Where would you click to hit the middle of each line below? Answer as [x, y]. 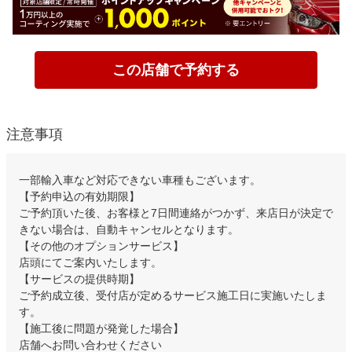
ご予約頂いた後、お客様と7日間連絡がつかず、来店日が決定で [176, 213]
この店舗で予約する [176, 70]
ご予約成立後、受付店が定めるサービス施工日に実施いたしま [173, 296]
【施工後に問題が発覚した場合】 [101, 329]
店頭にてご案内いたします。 [90, 263]
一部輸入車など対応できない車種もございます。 [140, 180]
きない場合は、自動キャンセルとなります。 [129, 230]
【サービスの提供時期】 [79, 279]
